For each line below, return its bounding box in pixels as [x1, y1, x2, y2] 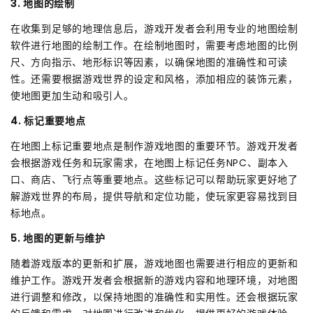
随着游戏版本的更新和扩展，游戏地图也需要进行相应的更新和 [10, 256, 298, 270]
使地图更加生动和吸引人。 [10, 88, 134, 103]
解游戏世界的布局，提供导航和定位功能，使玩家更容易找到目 [10, 189, 298, 203]
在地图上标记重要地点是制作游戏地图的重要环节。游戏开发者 [10, 138, 298, 153]
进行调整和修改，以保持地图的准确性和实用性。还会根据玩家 [10, 289, 298, 304]
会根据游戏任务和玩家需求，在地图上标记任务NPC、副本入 [10, 155, 289, 170]
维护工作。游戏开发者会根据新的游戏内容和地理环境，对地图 [10, 272, 298, 287]
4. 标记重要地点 [10, 113, 86, 128]
